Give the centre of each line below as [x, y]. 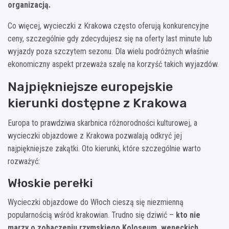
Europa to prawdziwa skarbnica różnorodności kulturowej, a [102, 123]
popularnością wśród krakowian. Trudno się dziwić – [92, 215]
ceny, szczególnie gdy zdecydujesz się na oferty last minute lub [110, 38]
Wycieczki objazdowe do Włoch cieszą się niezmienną [96, 202]
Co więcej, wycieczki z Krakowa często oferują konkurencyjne [108, 26]
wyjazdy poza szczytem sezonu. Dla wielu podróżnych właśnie [108, 51]
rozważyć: [24, 161]
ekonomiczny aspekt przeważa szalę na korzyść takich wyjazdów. [113, 64]
